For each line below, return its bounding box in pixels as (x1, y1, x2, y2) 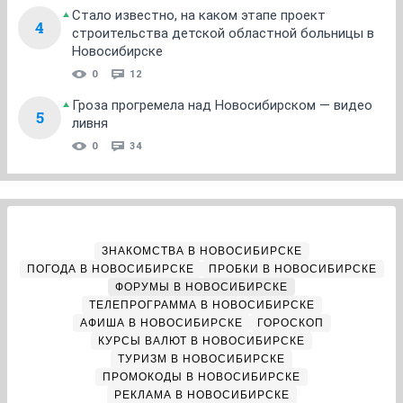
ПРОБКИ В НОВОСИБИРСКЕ (208, 263, 377, 276)
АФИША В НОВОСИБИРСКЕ (79, 317, 243, 330)
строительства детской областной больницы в (72, 25, 374, 42)
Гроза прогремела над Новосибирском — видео (72, 97, 372, 114)
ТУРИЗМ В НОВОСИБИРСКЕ (118, 353, 285, 366)
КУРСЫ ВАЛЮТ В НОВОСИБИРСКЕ (98, 335, 305, 348)
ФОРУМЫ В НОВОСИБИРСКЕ (115, 281, 288, 294)
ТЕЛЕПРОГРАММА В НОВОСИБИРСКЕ (88, 299, 315, 312)
